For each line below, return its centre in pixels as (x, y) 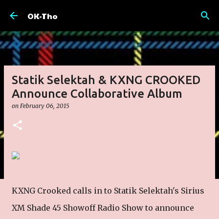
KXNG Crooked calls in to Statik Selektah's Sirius (108, 191)
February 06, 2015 (45, 106)
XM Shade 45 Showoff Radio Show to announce (103, 208)
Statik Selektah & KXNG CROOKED (106, 80)
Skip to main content (109, 12)
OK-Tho (43, 16)
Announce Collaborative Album (97, 94)
